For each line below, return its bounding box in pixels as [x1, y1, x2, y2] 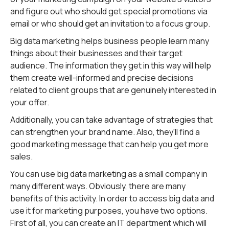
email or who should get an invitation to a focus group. [10, 18, 210, 29]
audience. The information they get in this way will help [10, 60, 211, 71]
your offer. [10, 97, 49, 108]
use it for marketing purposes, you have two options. [10, 205, 208, 216]
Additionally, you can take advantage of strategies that [10, 114, 213, 125]
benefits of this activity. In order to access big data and [10, 193, 214, 204]
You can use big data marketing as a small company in [10, 168, 208, 179]
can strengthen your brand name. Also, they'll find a [10, 126, 200, 138]
